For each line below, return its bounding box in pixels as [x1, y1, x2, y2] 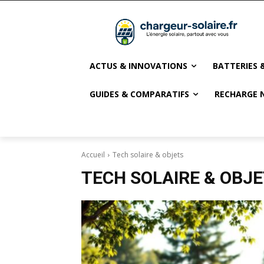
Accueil [81, 150, 105, 160]
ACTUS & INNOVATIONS [90, 60, 187, 72]
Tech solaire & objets [113, 150, 183, 160]
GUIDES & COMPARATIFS [90, 88, 189, 100]
